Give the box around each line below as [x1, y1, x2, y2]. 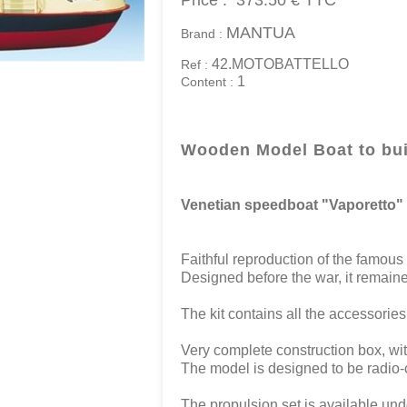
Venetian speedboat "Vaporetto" [181, 197, 403, 213]
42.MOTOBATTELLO [212, 56, 349, 72]
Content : [181, 74, 237, 89]
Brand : [181, 26, 226, 41]
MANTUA [226, 24, 295, 42]
